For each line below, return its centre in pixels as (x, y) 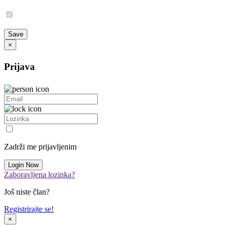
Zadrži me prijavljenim (40, 146)
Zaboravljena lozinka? (40, 174)
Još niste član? (27, 192)
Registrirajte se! (29, 209)
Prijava (20, 67)
